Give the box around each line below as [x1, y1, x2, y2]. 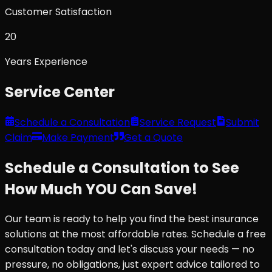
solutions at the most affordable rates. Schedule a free [5, 227, 266, 242]
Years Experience [5, 54, 87, 69]
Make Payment [42, 130, 114, 144]
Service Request [140, 115, 216, 129]
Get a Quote [124, 130, 183, 144]
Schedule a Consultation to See [5, 157, 239, 178]
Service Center [5, 81, 115, 102]
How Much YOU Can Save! [5, 178, 197, 199]
